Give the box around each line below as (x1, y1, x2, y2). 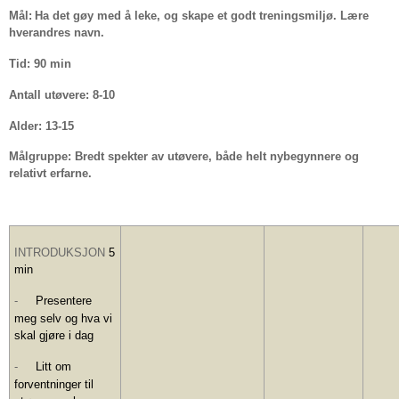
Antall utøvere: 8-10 (9, 87, 115, 102)
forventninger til (14, 378, 94, 392)
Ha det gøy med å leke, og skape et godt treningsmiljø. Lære (35, 9, 369, 23)
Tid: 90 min (9, 56, 71, 70)
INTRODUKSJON (14, 246, 110, 260)
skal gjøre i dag (14, 329, 94, 343)
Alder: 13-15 (9, 118, 74, 133)
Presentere (36, 294, 93, 308)
